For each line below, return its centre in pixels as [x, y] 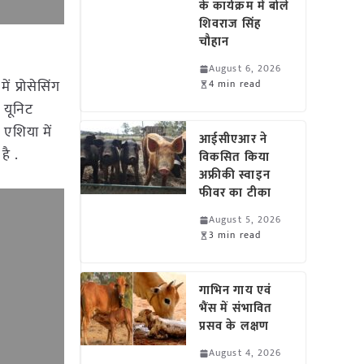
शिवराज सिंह [230, 24]
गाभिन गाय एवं [235, 290]
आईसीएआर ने [233, 139]
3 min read [235, 235]
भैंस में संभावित [236, 308]
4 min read [235, 84]
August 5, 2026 [245, 219]
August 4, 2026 [245, 353]
